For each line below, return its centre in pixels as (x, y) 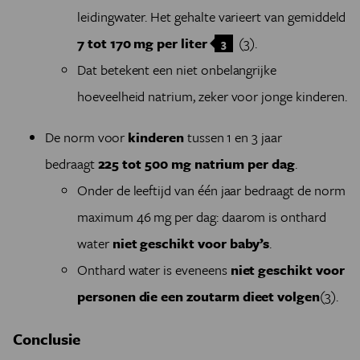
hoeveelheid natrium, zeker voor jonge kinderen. (212, 96)
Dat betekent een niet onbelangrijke (177, 70)
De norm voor (87, 137)
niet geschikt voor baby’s (191, 243)
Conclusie (47, 339)
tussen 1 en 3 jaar (233, 137)
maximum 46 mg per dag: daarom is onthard (202, 217)
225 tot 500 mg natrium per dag (194, 164)
